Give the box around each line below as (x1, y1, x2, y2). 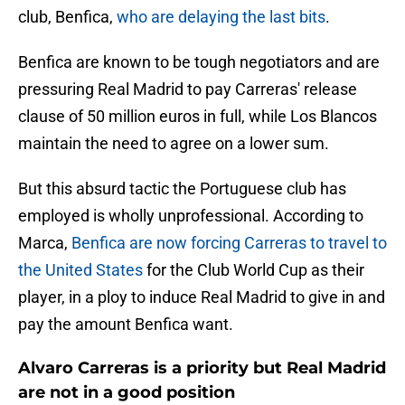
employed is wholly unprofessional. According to (18, 206, 363, 226)
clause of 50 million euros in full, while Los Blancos (18, 107, 377, 127)
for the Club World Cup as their (146, 260, 364, 280)
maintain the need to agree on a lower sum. (18, 134, 329, 154)
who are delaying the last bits (117, 7, 325, 27)
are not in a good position (18, 382, 235, 403)
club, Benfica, (18, 7, 117, 27)
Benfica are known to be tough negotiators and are (18, 52, 380, 72)
